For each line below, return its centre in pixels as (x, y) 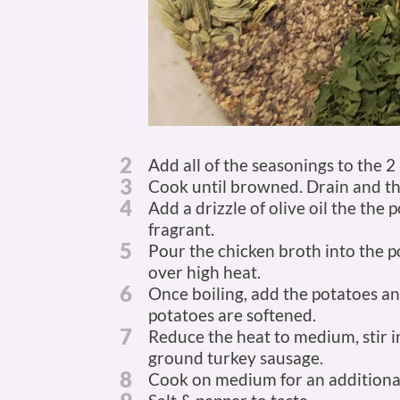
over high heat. (205, 271)
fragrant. (182, 229)
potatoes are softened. (233, 314)
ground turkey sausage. (236, 357)
